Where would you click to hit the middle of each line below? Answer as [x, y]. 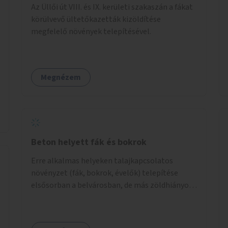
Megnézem [61, 77]
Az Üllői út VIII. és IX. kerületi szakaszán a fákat [112, 7]
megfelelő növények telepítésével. [91, 31]
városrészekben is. [63, 197]
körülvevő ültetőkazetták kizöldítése [96, 19]
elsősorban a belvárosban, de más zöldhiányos [112, 185]
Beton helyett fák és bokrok [89, 142]
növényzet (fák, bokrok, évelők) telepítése [105, 173]
